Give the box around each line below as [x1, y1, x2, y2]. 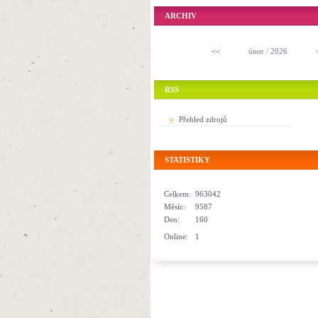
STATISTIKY [165, 155, 210, 165]
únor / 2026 [248, 46, 287, 55]
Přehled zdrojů [179, 115, 227, 124]
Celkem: [164, 190, 191, 199]
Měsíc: [164, 202, 185, 212]
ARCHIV [165, 11, 197, 20]
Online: [164, 232, 188, 241]
